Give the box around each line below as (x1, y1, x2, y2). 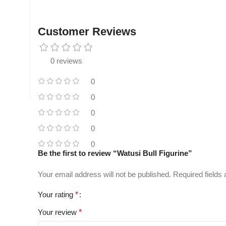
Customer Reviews (38, 25, 136, 38)
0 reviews (50, 56, 82, 66)
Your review (38, 208, 79, 217)
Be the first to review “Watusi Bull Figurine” (38, 149, 192, 158)
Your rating (38, 190, 75, 199)
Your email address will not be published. (38, 170, 171, 179)
